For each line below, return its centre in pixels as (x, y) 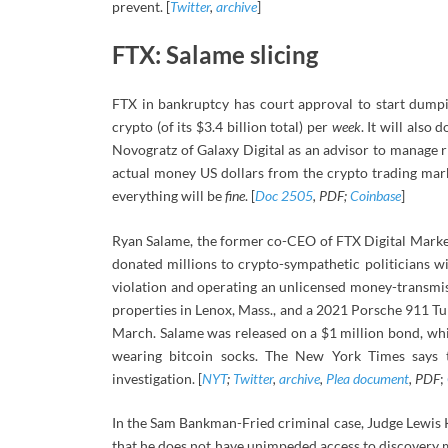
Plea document (367, 378)
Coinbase (375, 195)
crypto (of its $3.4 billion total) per (222, 126)
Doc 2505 (284, 195)
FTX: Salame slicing (215, 55)
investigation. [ (157, 378)
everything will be (168, 195)
